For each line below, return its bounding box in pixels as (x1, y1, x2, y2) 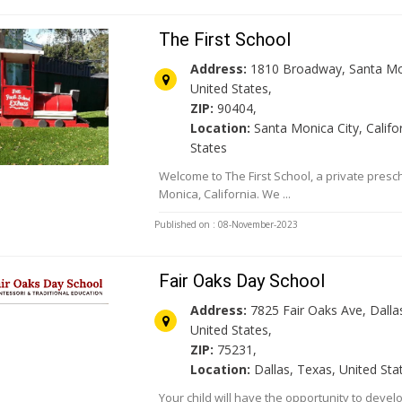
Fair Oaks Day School (159, 270, 326, 293)
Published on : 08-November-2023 (154, 218, 299, 232)
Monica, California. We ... (159, 186, 292, 203)
